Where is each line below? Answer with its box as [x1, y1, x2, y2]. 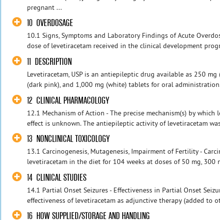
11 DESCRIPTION [27, 56, 72, 67]
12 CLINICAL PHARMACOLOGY [27, 94, 110, 106]
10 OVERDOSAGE [27, 17, 74, 29]
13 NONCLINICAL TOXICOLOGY [27, 133, 110, 145]
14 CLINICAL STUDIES [27, 171, 87, 183]
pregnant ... [27, 2, 62, 12]
